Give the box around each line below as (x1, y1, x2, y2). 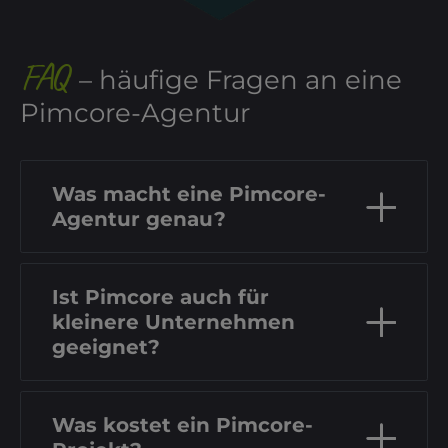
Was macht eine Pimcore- (52, 182, 326, 207)
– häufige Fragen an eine (72, 64, 402, 97)
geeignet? (52, 335, 160, 360)
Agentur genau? (52, 207, 226, 232)
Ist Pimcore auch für (52, 285, 269, 310)
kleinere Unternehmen (52, 310, 295, 335)
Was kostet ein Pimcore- (52, 413, 313, 438)
